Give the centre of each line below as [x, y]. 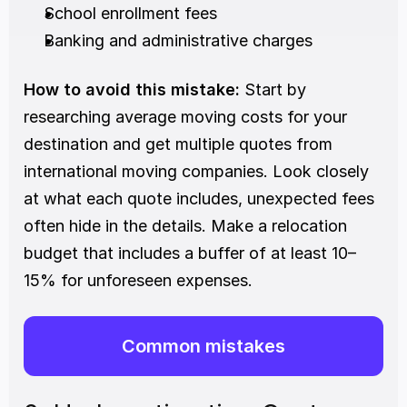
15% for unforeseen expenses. [138, 280]
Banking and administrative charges [178, 40]
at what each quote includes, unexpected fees [199, 199]
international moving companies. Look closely [196, 171]
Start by [273, 89]
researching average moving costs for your [185, 117]
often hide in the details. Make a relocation [185, 226]
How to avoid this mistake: [132, 89]
